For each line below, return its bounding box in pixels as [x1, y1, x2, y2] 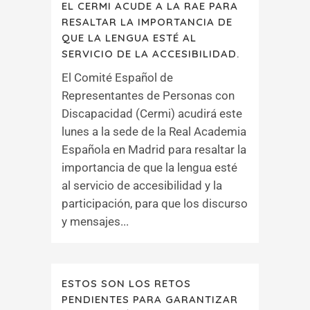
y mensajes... [62, 215, 129, 228]
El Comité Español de [62, 71, 173, 84]
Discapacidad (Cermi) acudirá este [62, 107, 242, 120]
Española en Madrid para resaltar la [62, 143, 246, 156]
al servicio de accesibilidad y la [62, 179, 222, 192]
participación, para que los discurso [62, 197, 248, 210]
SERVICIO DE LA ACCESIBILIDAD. [62, 47, 239, 60]
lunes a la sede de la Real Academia [62, 125, 246, 138]
